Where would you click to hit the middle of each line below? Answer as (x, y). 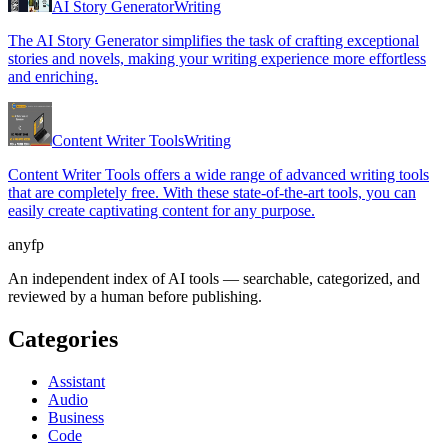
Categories (63, 339)
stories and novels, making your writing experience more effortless (217, 59)
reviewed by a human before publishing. (135, 297)
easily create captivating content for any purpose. (161, 211)
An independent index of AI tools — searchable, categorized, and (214, 279)
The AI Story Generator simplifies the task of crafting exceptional (213, 41)
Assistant (76, 382)
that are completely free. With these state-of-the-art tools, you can (212, 193)
